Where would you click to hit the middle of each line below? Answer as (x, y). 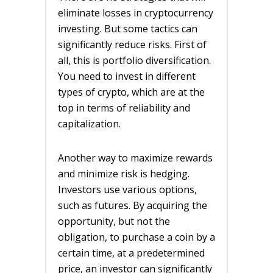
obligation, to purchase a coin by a (136, 237)
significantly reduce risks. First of (132, 44)
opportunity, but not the (114, 221)
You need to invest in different (127, 76)
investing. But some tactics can (128, 28)
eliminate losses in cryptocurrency (136, 12)
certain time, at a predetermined (131, 253)
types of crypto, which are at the (131, 92)
